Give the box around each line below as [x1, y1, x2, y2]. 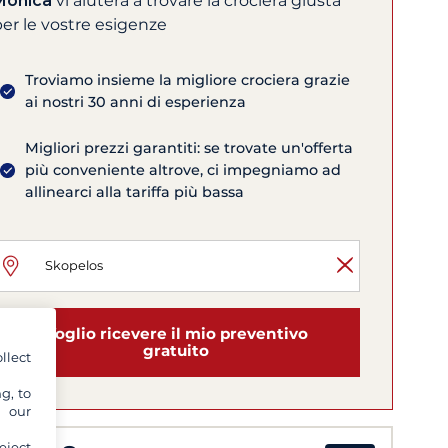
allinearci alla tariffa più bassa [25, 183, 245, 202]
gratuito [143, 341, 209, 361]
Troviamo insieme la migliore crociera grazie [25, 71, 351, 90]
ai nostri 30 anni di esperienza [25, 93, 247, 112]
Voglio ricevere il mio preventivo [44, 324, 308, 344]
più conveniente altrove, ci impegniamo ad [25, 161, 342, 180]
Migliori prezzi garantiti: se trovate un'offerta [25, 139, 354, 158]
